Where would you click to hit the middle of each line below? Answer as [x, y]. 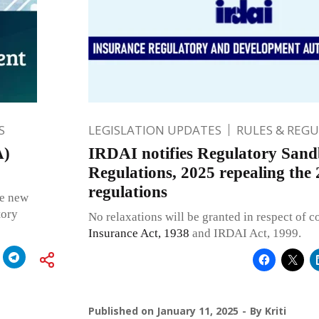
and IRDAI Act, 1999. [245, 233]
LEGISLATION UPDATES [155, 130]
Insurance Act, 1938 [138, 233]
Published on [122, 310]
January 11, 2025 [197, 310]
